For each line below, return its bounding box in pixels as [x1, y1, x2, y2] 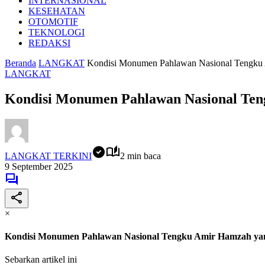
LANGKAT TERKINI [5, 150, 92, 161]
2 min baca [120, 150, 161, 161]
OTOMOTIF [28, 17, 78, 27]
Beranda [5, 58, 36, 68]
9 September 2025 [5, 161, 73, 172]
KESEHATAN [28, 6, 85, 16]
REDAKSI [28, 38, 70, 48]
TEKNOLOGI [28, 27, 85, 37]
